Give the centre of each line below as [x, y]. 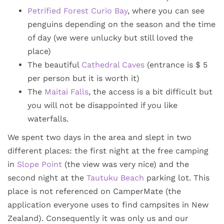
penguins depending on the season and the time [121, 24]
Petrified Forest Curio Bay [77, 10]
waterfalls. [48, 118]
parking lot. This [177, 177]
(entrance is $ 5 [176, 64]
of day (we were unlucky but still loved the [110, 37]
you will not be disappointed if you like [102, 105]
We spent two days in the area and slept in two [99, 137]
